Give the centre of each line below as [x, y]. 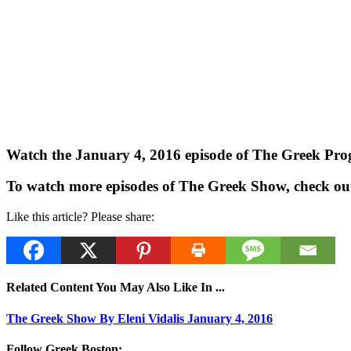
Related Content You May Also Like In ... [116, 288]
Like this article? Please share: [80, 216]
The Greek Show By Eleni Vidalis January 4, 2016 [139, 318]
